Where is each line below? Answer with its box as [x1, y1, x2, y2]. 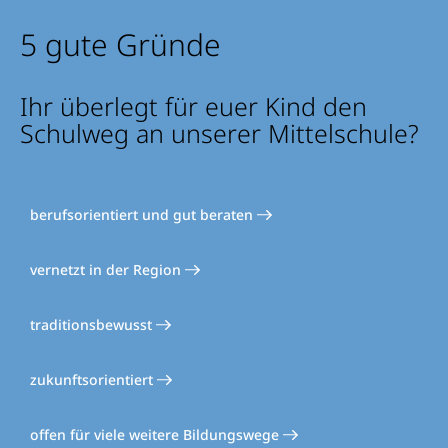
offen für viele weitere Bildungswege [30, 424, 283, 444]
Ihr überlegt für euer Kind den [20, 88, 367, 123]
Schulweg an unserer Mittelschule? [20, 115, 419, 150]
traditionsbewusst [30, 314, 156, 334]
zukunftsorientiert [30, 369, 157, 389]
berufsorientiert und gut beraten [30, 204, 257, 224]
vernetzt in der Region [30, 259, 185, 279]
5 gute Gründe [20, 23, 221, 65]
